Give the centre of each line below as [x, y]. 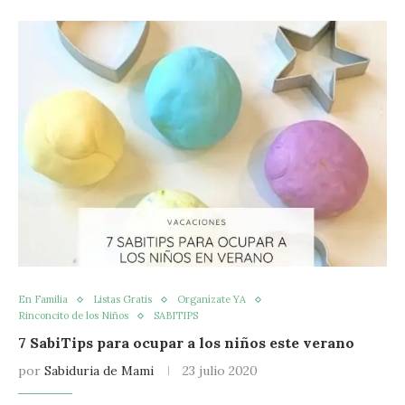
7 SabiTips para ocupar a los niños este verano [186, 343]
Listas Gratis [122, 299]
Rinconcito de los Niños [73, 316]
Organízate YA [212, 299]
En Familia [43, 299]
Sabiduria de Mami [99, 371]
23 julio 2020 [220, 371]
